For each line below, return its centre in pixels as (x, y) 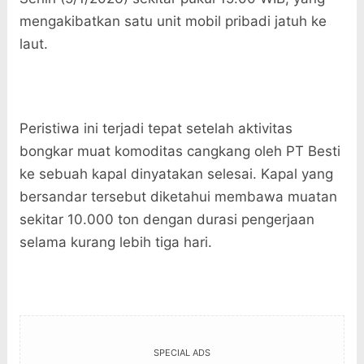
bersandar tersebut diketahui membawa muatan (178, 197)
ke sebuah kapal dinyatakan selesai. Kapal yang (176, 174)
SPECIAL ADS (182, 353)
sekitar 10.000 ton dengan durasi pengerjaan (167, 220)
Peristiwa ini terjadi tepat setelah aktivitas (156, 129)
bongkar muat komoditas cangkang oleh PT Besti (180, 152)
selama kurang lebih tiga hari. (115, 243)
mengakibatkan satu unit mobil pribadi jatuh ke (173, 22)
